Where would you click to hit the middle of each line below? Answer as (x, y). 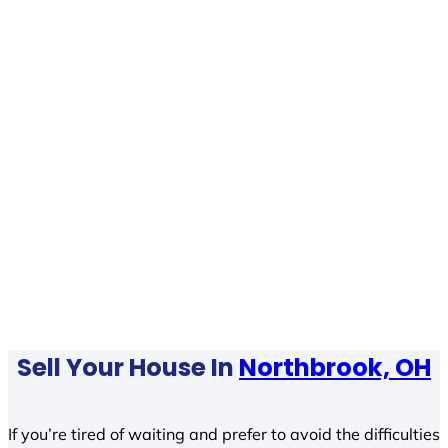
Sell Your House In (128, 367)
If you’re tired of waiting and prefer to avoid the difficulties (224, 434)
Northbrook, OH (335, 367)
